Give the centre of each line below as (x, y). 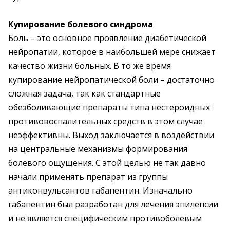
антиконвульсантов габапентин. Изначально (100, 190)
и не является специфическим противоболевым (105, 218)
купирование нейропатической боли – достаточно (111, 80)
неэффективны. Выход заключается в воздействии (111, 135)
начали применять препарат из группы (88, 177)
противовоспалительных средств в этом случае (106, 121)
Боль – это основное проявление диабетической (107, 38)
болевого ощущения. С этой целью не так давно (107, 163)
